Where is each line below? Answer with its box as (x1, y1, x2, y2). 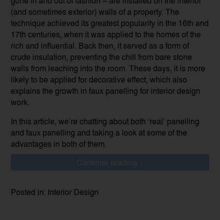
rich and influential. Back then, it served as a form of (11, 40, 190, 52)
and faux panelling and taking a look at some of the (11, 127, 188, 138)
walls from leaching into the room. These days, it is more (11, 62, 206, 74)
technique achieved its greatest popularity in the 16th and (11, 17, 209, 29)
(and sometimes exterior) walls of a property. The (11, 6, 180, 18)
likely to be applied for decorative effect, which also (11, 74, 188, 85)
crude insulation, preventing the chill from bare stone (11, 51, 192, 63)
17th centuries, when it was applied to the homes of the (11, 28, 201, 40)
